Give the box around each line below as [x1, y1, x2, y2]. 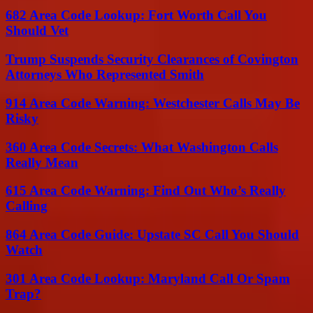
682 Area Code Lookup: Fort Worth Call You [6, 8, 267, 23]
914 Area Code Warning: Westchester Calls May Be [6, 95, 300, 110]
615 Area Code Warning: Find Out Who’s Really [6, 183, 286, 198]
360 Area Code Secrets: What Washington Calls [6, 139, 278, 154]
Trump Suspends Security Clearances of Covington [6, 52, 298, 67]
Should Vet [6, 23, 68, 38]
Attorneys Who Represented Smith [6, 67, 204, 82]
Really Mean [6, 154, 78, 170]
